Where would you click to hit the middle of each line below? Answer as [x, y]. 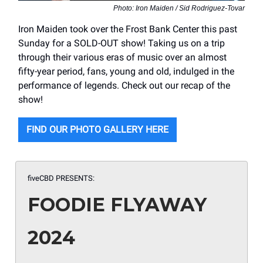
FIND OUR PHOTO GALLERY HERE [97, 130]
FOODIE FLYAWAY [117, 205]
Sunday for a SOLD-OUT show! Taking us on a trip [122, 43]
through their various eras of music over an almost [122, 58]
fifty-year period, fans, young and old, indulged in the [126, 72]
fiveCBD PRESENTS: [61, 178]
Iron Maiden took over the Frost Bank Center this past [128, 29]
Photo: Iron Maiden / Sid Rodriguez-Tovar [179, 9]
